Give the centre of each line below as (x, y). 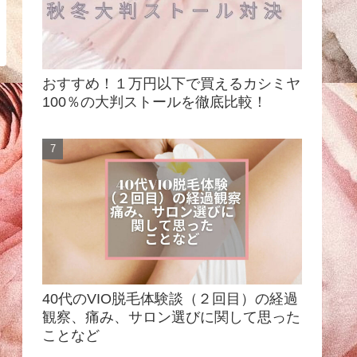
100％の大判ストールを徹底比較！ (155, 102)
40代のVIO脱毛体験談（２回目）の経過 (170, 299)
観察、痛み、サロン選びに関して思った (171, 318)
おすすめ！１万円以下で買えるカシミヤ (171, 84)
